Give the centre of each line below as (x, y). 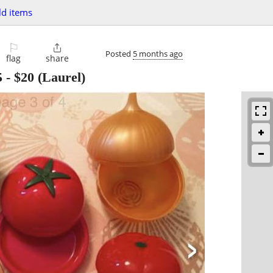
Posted (119, 53)
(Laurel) (60, 77)
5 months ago (158, 53)
